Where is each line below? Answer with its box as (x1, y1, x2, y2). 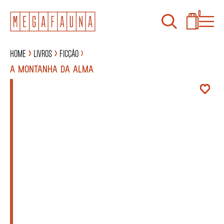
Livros (33, 46, 52, 59)
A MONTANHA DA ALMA (10, 62, 93, 74)
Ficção (59, 46, 78, 59)
